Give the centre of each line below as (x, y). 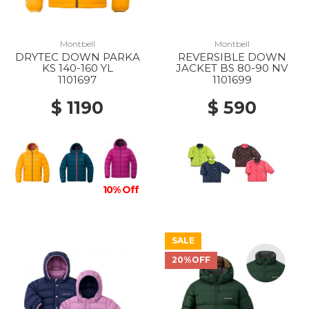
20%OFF (191, 260)
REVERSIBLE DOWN (232, 57)
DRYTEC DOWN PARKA (77, 57)
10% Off (121, 190)
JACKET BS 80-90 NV (232, 68)
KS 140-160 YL (77, 68)
